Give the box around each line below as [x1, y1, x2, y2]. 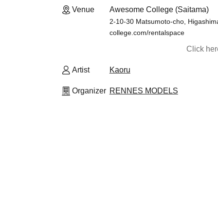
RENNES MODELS [109, 87, 178, 95]
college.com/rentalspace [109, 29, 184, 36]
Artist [72, 66, 90, 74]
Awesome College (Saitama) [109, 5, 209, 14]
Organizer [72, 87, 106, 95]
